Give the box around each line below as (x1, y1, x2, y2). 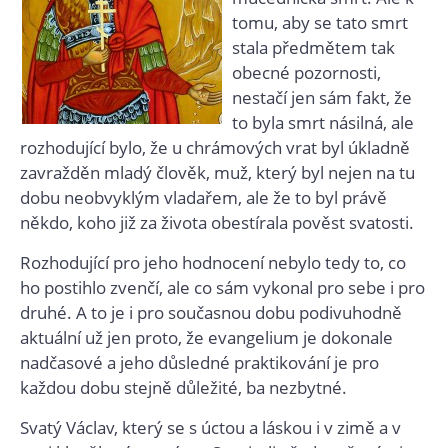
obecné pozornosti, (232, 61, 381, 84)
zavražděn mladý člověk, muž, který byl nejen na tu (20, 161, 415, 184)
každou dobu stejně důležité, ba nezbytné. (20, 376, 347, 399)
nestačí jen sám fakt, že (232, 86, 412, 109)
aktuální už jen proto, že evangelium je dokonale (20, 326, 393, 349)
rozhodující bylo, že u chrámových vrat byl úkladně (20, 136, 410, 159)
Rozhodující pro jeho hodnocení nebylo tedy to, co (20, 251, 406, 274)
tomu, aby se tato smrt (232, 11, 408, 34)
